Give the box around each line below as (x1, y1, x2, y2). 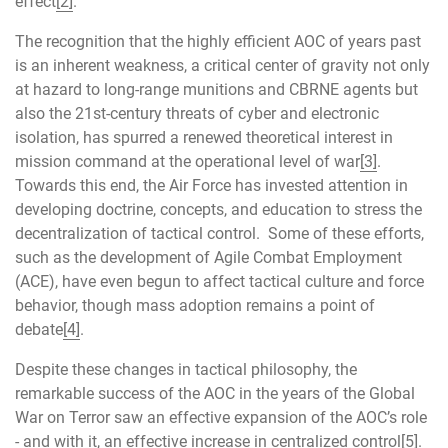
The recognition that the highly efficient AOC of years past (15, 31, 421, 51)
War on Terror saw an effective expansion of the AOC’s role (15, 408, 427, 428)
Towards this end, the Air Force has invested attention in (15, 175, 408, 195)
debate (15, 319, 63, 339)
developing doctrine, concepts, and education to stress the (15, 199, 422, 219)
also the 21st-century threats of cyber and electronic (15, 103, 379, 123)
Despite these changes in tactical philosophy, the (15, 360, 357, 380)
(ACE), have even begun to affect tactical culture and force (15, 271, 424, 291)
